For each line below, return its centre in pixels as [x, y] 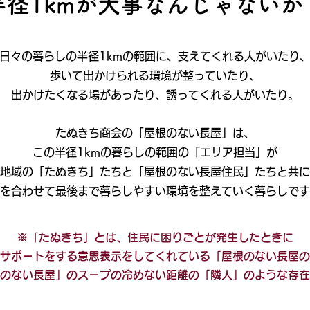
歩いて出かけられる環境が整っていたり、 [155, 75]
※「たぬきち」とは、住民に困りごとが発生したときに [155, 237]
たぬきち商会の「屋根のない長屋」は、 [155, 133]
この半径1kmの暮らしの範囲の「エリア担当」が [155, 152]
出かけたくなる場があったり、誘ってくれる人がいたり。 [155, 95]
